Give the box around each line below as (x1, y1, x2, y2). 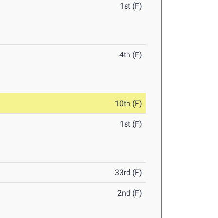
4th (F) (119, 50, 143, 60)
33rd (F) (115, 168, 143, 178)
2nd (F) (117, 188, 143, 198)
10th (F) (115, 99, 143, 109)
